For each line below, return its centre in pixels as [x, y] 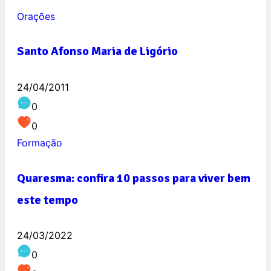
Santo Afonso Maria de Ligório [97, 51]
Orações [36, 16]
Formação [40, 142]
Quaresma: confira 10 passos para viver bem [134, 178]
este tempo [47, 200]
